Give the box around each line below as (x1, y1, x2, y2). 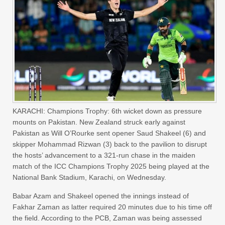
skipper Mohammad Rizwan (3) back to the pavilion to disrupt (13, 140, 207, 148)
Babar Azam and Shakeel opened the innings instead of (13, 192, 189, 200)
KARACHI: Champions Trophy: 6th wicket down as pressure (13, 107, 202, 115)
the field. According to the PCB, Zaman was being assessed (13, 214, 202, 222)
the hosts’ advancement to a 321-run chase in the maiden (13, 151, 195, 159)
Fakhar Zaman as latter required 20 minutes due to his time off (13, 203, 212, 211)
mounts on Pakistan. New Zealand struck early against (13, 118, 185, 126)
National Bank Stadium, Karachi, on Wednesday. (13, 173, 166, 181)
